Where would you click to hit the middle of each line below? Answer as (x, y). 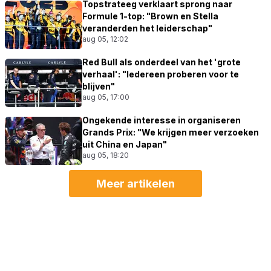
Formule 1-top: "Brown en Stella (150, 16)
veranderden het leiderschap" (147, 28)
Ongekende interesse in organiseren (162, 120)
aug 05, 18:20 (106, 155)
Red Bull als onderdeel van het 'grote (162, 62)
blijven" (99, 86)
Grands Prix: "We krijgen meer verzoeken (171, 132)
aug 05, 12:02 (105, 39)
